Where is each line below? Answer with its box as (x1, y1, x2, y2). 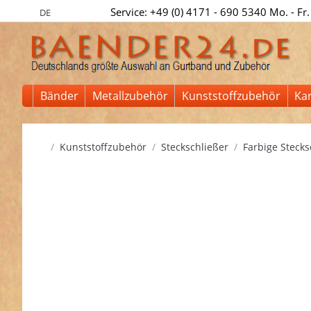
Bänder (40, 88, 78, 104)
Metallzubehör (92, 88, 168, 104)
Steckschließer (160, 140, 228, 153)
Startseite (44, 139, 89, 153)
